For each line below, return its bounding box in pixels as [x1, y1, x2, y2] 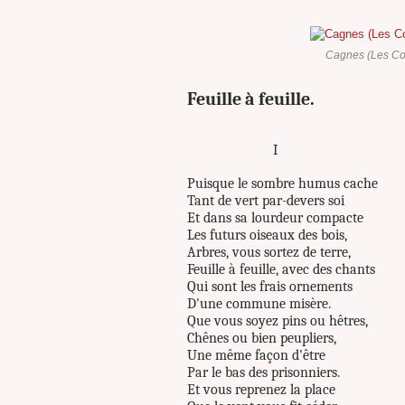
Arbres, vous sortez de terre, [187, 244, 351, 260]
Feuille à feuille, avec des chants [187, 261, 375, 278]
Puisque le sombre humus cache [187, 175, 378, 192]
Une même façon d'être [187, 347, 325, 363]
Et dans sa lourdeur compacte [187, 210, 363, 226]
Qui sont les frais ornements [187, 278, 353, 295]
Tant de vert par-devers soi [187, 193, 344, 209]
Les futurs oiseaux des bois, [187, 227, 347, 243]
